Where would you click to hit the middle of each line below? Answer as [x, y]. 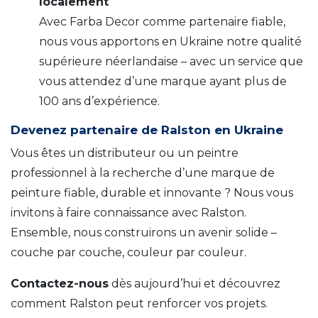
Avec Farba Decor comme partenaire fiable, [162, 21]
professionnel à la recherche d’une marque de [143, 172]
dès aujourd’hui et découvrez [194, 283]
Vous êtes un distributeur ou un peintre [125, 153]
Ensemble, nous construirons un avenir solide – [144, 232]
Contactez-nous [60, 283]
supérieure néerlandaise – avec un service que [171, 61]
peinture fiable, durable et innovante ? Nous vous [152, 192]
